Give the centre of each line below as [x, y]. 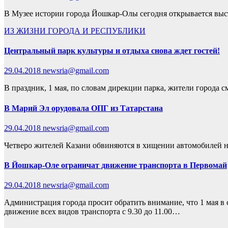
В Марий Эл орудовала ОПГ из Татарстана [83, 108]
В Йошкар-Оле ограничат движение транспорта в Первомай [116, 165]
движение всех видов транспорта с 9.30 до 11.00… [92, 212]
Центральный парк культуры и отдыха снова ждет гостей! [112, 51]
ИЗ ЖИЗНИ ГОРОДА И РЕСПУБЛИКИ [75, 31]
